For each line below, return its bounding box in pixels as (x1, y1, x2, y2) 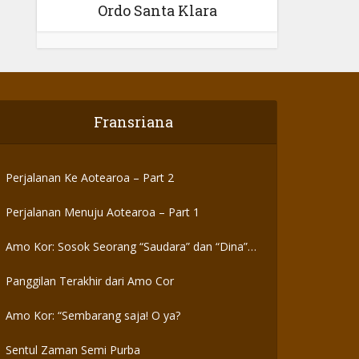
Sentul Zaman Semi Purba (6, 342, 141, 357)
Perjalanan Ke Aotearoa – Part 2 (6, 170, 175, 185)
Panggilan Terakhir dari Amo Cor (6, 273, 175, 288)
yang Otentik (6, 256, 72, 272)
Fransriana (93, 112, 173, 131)
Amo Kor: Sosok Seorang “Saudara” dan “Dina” (6, 239, 248, 254)
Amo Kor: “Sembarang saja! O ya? (6, 308, 181, 323)
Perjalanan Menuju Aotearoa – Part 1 (6, 204, 200, 220)
